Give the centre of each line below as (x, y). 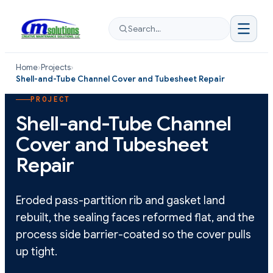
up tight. (37, 252)
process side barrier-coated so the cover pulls (133, 235)
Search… (144, 29)
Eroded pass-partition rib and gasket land (120, 201)
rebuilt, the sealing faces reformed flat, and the (135, 218)
